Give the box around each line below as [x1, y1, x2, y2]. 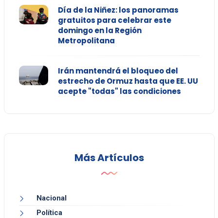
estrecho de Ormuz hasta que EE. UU [57, 76, 198, 87]
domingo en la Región [57, 25, 142, 36]
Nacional [36, 194, 67, 203]
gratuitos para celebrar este [57, 15, 171, 26]
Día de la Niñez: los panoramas [57, 5, 179, 16]
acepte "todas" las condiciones [57, 86, 181, 97]
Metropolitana [57, 36, 115, 46]
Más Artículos [74, 151, 144, 165]
